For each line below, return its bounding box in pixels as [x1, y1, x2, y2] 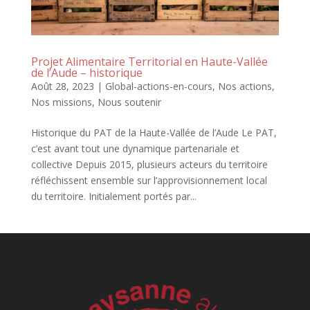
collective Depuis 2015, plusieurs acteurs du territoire [30, 158, 268, 172]
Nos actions [217, 80, 272, 93]
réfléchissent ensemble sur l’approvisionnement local [30, 174, 267, 188]
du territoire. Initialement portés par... [30, 190, 197, 203]
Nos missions [30, 95, 92, 109]
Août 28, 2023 [30, 80, 94, 93]
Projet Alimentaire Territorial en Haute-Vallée [30, 54, 268, 70]
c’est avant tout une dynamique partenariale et [30, 142, 239, 156]
